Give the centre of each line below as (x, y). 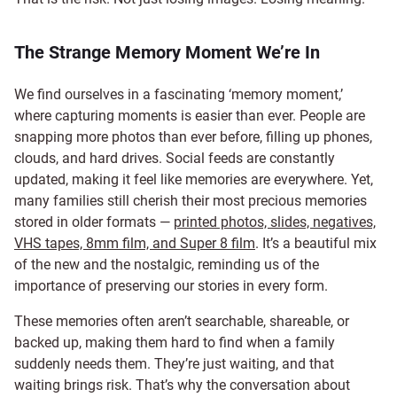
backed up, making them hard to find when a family (175, 342)
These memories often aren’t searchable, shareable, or (182, 321)
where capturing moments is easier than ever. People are (190, 115)
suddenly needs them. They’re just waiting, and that (174, 363)
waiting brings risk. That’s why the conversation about (182, 385)
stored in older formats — (94, 222)
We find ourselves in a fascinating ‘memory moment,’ (179, 94)
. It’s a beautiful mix (316, 243)
